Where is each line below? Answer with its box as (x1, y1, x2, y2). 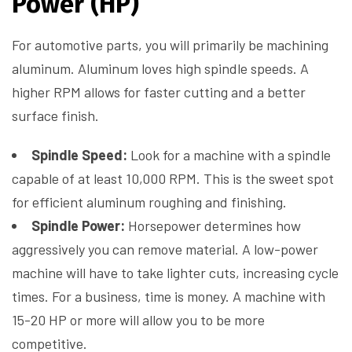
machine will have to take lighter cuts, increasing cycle (12, 264, 339, 282)
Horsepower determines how (125, 217, 301, 235)
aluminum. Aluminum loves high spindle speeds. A (12, 60, 309, 78)
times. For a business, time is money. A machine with (12, 288, 325, 306)
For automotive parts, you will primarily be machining (12, 36, 328, 54)
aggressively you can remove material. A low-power (12, 240, 318, 258)
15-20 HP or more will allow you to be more (12, 311, 265, 329)
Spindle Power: (31, 217, 125, 235)
